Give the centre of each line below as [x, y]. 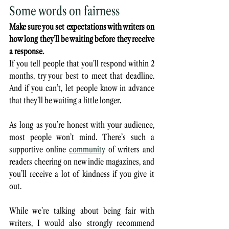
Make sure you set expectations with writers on [82, 27]
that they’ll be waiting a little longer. [66, 100]
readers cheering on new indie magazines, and [82, 162]
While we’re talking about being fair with [82, 211]
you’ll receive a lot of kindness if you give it [82, 174]
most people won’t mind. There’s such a [82, 137]
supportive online [39, 150]
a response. [27, 51]
